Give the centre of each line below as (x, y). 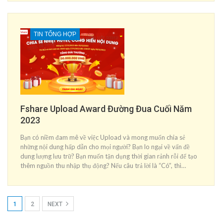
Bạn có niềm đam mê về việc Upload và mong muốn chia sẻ (103, 137)
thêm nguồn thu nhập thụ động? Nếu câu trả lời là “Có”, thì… (103, 165)
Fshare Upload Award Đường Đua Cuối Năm (106, 109)
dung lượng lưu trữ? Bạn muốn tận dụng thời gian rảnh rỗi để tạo (109, 156)
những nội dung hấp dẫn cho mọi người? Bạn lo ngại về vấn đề (105, 146)
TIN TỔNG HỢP (55, 34)
